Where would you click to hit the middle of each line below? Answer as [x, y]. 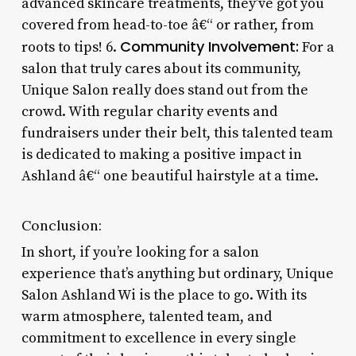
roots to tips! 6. [70, 47]
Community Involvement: [209, 46]
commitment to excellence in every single [159, 338]
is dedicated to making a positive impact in [161, 154]
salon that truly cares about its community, [161, 68]
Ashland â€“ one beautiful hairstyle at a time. [170, 176]
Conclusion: [61, 225]
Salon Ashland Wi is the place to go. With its [164, 295]
